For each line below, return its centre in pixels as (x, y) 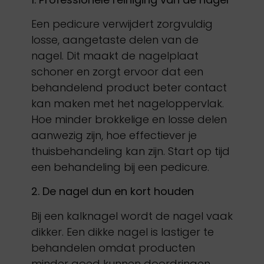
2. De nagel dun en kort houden (112, 192)
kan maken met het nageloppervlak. (127, 103)
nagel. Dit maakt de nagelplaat (115, 55)
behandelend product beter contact (129, 87)
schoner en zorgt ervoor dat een (117, 71)
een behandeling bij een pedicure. (120, 167)
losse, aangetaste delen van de (115, 39)
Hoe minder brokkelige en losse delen (129, 119)
